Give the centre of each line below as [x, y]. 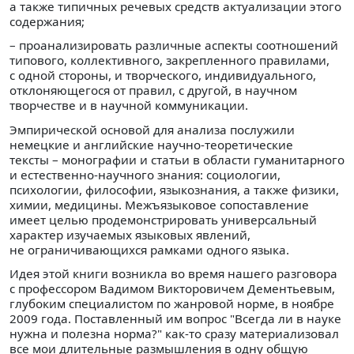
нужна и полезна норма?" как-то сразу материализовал [174, 333]
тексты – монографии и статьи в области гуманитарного [177, 159]
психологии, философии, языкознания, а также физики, [174, 189]
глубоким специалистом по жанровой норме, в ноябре [172, 303]
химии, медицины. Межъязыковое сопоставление [159, 204]
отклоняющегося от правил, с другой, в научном [153, 90]
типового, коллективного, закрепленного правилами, [169, 60]
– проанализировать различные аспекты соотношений [174, 45]
